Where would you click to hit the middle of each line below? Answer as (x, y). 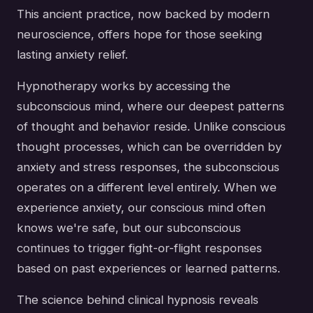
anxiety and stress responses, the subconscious (148, 167)
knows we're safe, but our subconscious (129, 227)
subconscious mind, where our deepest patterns (151, 106)
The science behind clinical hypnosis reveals (138, 299)
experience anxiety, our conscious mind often (141, 207)
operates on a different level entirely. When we (147, 187)
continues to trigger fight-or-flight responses (139, 248)
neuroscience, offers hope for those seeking (139, 34)
